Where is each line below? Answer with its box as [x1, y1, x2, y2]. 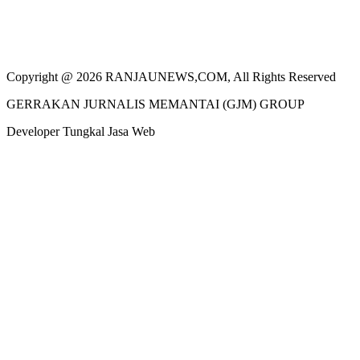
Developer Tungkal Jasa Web [6, 124, 155, 138]
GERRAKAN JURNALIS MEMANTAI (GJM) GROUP [6, 96, 305, 111]
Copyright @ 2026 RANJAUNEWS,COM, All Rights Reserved [6, 69, 336, 84]
